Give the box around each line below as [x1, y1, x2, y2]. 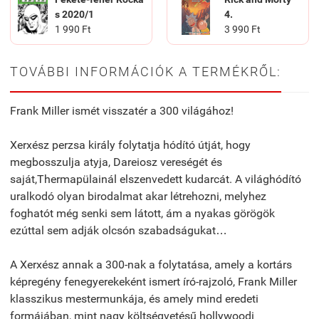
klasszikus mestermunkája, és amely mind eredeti [10, 292, 258, 306]
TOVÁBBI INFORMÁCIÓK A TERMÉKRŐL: [10, 64, 281, 80]
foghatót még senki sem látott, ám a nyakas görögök [10, 206, 275, 221]
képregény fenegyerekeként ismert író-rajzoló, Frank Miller [10, 275, 297, 289]
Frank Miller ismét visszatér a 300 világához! [10, 104, 234, 118]
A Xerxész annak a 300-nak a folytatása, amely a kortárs [10, 258, 292, 272]
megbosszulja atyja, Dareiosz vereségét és [10, 155, 222, 169]
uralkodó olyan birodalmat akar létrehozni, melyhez [10, 189, 266, 204]
